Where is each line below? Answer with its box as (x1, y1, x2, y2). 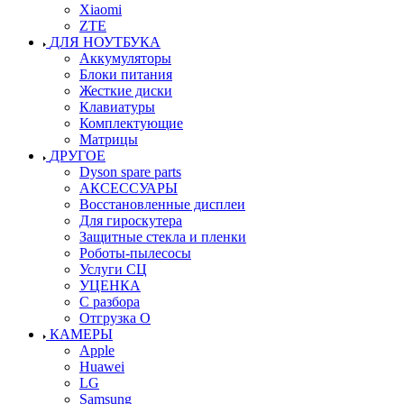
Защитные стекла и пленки (79, 228, 246, 244)
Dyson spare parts (79, 163, 181, 179)
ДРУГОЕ (50, 147, 106, 163)
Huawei (79, 358, 124, 374)
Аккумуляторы (79, 50, 171, 66)
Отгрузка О (79, 309, 151, 326)
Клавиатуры (79, 98, 155, 115)
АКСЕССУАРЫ (79, 179, 178, 196)
